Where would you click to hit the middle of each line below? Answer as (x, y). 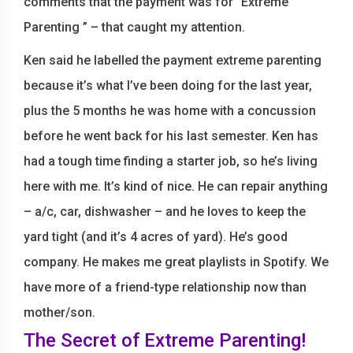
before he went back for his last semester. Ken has (171, 136)
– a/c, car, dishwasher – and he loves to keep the (165, 212)
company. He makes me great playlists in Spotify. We (176, 262)
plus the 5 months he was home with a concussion (170, 111)
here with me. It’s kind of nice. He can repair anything (176, 186)
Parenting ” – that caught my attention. (134, 27)
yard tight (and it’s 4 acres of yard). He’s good (156, 237)
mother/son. (59, 312)
